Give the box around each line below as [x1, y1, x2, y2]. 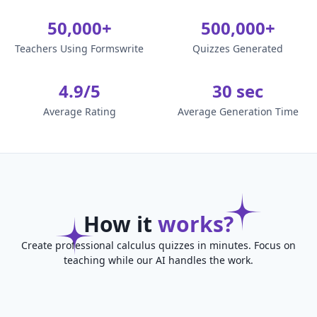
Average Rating [42, 105, 116, 118]
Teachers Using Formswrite [15, 42, 144, 55]
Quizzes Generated [192, 42, 283, 55]
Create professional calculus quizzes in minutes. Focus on [21, 238, 296, 252]
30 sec [212, 79, 263, 103]
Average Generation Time [177, 105, 299, 118]
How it [83, 209, 158, 238]
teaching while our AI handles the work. [64, 253, 253, 267]
